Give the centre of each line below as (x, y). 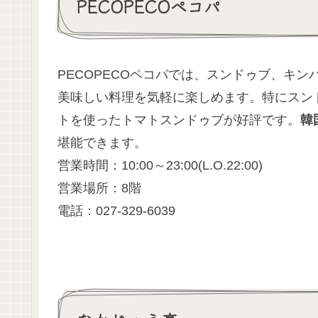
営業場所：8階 (99, 188)
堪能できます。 (102, 142)
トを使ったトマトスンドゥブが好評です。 (179, 120)
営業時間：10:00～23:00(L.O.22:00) (160, 165)
